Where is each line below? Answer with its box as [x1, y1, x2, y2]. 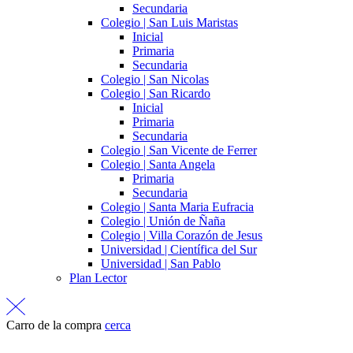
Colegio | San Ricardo [101, 86, 210, 100]
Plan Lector [69, 270, 127, 284]
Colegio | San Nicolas [101, 72, 209, 86]
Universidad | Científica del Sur [101, 242, 257, 256]
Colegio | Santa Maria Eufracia [101, 199, 254, 214]
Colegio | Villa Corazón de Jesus [101, 228, 262, 242]
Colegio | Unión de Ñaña [101, 214, 225, 228]
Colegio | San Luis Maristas [101, 15, 238, 29]
